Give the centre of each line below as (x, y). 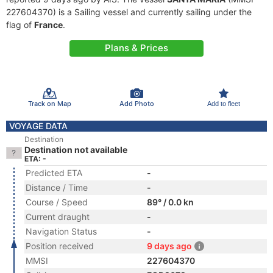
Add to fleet (223, 103)
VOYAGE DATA (38, 126)
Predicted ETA (54, 173)
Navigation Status (61, 231)
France (48, 25)
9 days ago (169, 246)
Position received (60, 246)
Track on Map (49, 103)
